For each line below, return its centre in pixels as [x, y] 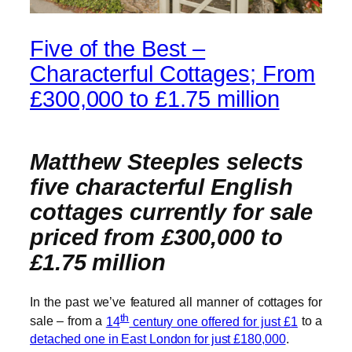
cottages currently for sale [172, 212]
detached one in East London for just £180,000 [158, 338]
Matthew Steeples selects [167, 161]
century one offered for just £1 [213, 321]
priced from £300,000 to [156, 237]
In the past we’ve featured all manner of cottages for [176, 302]
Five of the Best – [118, 49]
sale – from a [68, 321]
